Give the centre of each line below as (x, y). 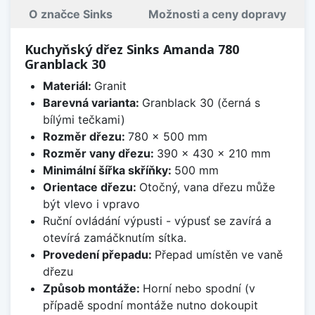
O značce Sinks (70, 14)
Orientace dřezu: (91, 187)
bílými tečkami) (84, 119)
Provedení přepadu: (98, 254)
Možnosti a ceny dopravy (218, 14)
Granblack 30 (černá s (201, 102)
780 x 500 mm (167, 136)
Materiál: (68, 85)
